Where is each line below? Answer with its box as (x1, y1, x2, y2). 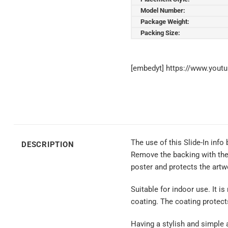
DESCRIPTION (21, 140, 74, 150)
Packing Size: (140, 28, 180, 37)
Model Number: (140, 6, 185, 14)
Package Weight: (140, 17, 189, 25)
